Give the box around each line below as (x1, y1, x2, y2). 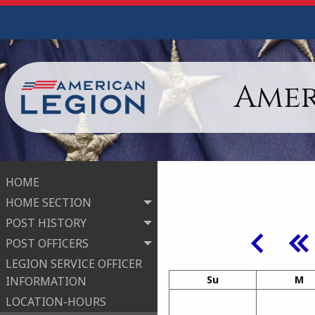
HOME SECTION (6, 195, 91, 211)
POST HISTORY (6, 215, 86, 231)
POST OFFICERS (6, 236, 89, 252)
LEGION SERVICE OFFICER (6, 256, 142, 272)
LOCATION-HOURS (6, 294, 106, 310)
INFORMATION (6, 274, 86, 290)
